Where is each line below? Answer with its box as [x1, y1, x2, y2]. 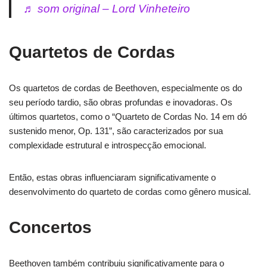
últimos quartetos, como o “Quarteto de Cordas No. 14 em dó [9, 111, 247, 122]
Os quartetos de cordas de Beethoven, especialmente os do [9, 82, 242, 93]
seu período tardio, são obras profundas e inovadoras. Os [9, 97, 232, 107]
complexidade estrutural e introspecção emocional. [9, 139, 206, 150]
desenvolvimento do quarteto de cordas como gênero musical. [9, 186, 251, 197]
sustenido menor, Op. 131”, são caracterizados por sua [9, 125, 223, 136]
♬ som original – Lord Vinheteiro [23, 2, 190, 15]
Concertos [9, 218, 92, 237]
